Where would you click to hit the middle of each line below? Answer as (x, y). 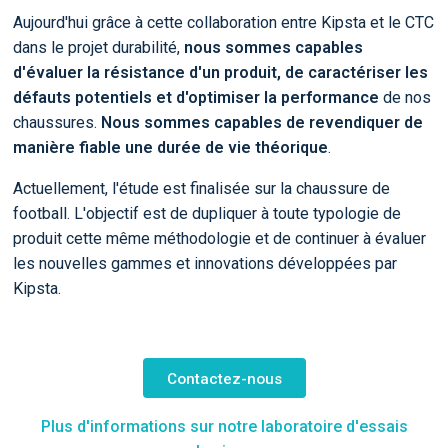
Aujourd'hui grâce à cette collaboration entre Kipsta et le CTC (223, 23)
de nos (404, 98)
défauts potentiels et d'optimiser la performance (195, 98)
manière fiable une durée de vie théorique (170, 148)
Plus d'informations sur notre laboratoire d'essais (224, 427)
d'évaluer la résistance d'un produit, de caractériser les (220, 73)
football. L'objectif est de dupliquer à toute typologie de (206, 214)
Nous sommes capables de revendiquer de (261, 123)
